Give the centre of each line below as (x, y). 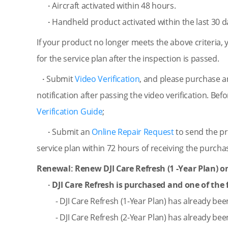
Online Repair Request (133, 132)
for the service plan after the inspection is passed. (131, 59)
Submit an (71, 132)
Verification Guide (70, 111)
